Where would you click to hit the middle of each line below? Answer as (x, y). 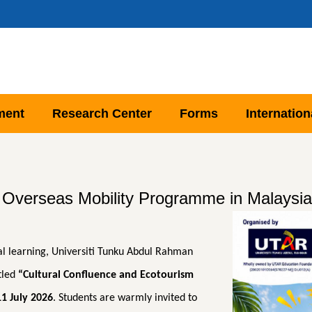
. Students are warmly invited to (125, 298)
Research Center (102, 114)
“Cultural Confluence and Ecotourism (106, 275)
